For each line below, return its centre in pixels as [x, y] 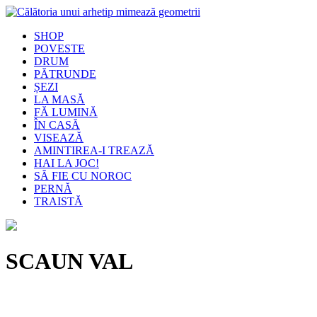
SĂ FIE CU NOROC [83, 176]
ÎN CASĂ [57, 125]
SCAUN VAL [69, 261]
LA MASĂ [59, 99]
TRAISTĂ [58, 201]
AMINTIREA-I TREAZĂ [94, 150]
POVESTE [59, 48]
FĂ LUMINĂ [66, 112]
